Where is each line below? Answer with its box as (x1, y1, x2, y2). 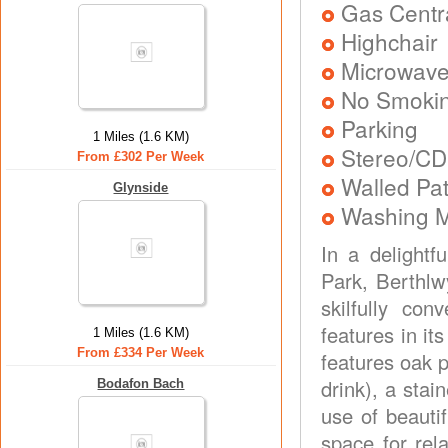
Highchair (341, 25, 438, 57)
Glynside (113, 180, 169, 195)
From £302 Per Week (77, 149, 205, 164)
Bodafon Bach (97, 376, 185, 391)
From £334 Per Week (77, 345, 205, 360)
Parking (341, 112, 418, 144)
